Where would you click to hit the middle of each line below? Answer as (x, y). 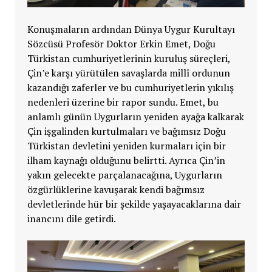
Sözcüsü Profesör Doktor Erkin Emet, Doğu (121, 43)
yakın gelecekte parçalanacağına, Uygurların (124, 175)
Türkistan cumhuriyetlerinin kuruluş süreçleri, (128, 58)
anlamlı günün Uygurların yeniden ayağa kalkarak (135, 116)
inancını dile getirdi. (71, 218)
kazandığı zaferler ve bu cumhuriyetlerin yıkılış (130, 87)
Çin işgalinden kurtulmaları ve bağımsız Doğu (126, 131)
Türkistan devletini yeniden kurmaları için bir (126, 145)
